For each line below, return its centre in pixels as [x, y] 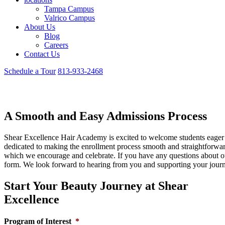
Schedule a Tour [30, 71]
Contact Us [42, 54]
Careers [56, 45]
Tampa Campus [69, 9]
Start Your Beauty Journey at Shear [96, 186]
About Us [40, 27]
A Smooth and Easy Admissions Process [105, 116]
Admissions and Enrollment [75, 92]
